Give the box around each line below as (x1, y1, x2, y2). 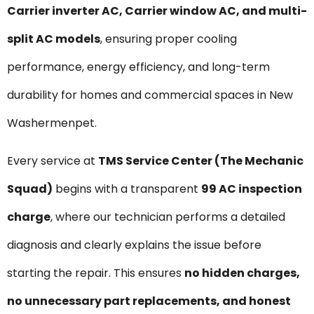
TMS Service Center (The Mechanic (98, 153, 303, 170)
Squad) (7, 181, 53, 198)
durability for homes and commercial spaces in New (7, 86, 293, 103)
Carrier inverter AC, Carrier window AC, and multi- (7, 2, 307, 19)
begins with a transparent (53, 181, 201, 198)
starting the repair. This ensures (7, 265, 184, 282)
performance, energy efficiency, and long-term (7, 58, 270, 75)
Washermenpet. (7, 114, 97, 131)
